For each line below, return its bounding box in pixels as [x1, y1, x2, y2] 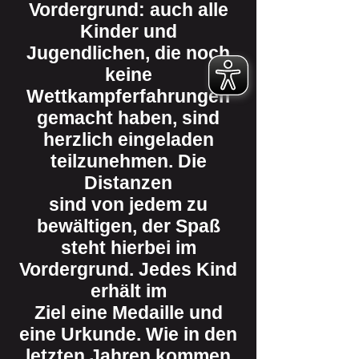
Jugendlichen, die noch [26, 42, 230, 63]
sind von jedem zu [49, 194, 208, 215]
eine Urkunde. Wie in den [19, 324, 237, 345]
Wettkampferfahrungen [26, 86, 230, 107]
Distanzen [84, 172, 172, 193]
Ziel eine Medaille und [34, 302, 223, 323]
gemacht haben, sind [37, 107, 220, 128]
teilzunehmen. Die [50, 151, 207, 171]
